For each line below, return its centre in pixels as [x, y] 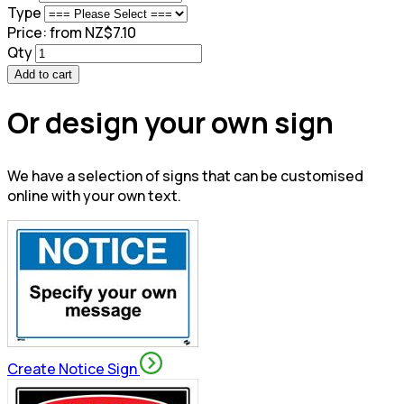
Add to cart [43, 75]
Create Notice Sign [73, 369]
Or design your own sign [170, 123]
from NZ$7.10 [93, 33]
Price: [27, 33]
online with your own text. [94, 196]
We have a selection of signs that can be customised [185, 176]
